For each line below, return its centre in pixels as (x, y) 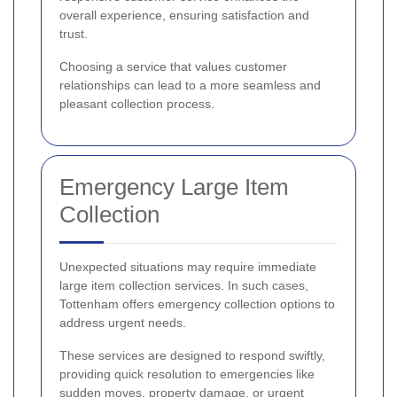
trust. (74, 33)
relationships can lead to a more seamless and (190, 85)
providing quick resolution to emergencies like (187, 374)
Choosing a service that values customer (173, 66)
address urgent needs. (123, 322)
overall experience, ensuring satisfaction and (184, 15)
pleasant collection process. (137, 103)
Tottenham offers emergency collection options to (197, 304)
